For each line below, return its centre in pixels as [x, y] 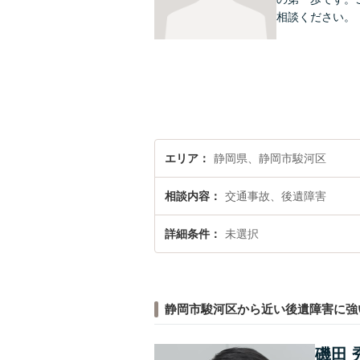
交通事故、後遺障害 [276, 196]
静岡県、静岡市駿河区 [270, 158]
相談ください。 [316, 17]
